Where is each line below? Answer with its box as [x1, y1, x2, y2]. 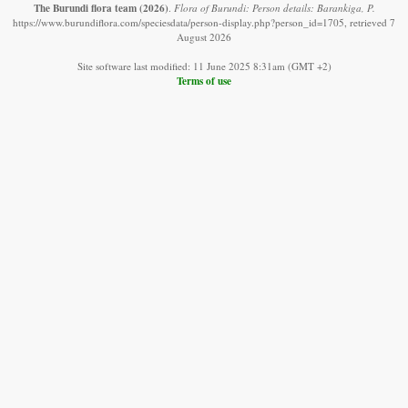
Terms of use [177, 72, 231, 88]
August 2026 [177, 29, 231, 44]
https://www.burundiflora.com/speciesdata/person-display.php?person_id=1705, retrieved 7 [13, 15, 395, 29]
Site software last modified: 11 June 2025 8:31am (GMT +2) [76, 58, 331, 73]
